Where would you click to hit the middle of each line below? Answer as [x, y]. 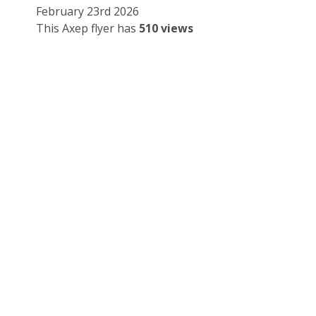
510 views [166, 29]
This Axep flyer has [87, 29]
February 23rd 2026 [87, 12]
